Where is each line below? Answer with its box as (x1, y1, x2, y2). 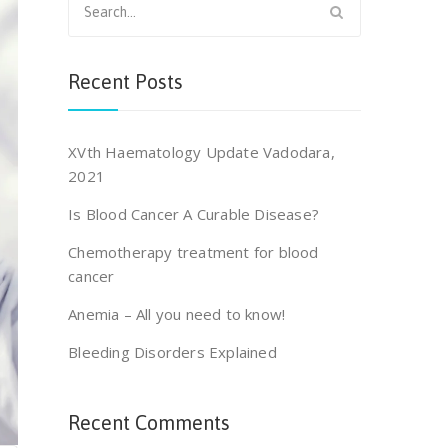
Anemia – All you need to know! (68, 304, 286, 324)
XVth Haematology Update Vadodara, (68, 142, 335, 162)
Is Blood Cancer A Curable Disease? (68, 204, 319, 224)
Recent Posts (68, 70, 184, 93)
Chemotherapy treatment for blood (68, 242, 319, 262)
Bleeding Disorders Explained (68, 342, 277, 362)
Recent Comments (68, 411, 231, 434)
